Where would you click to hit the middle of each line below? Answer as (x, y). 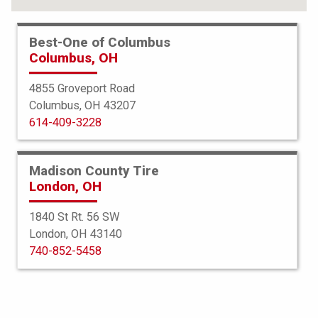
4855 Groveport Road (82, 88)
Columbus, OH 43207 (82, 105)
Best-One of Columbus (100, 42)
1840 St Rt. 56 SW (75, 216)
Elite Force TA (159, 267)
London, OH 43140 (76, 234)
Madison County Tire (94, 171)
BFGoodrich (159, 250)
